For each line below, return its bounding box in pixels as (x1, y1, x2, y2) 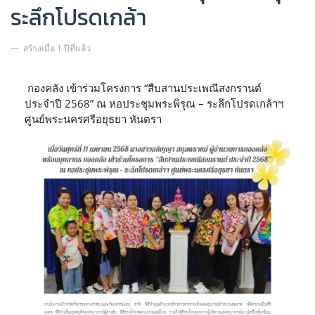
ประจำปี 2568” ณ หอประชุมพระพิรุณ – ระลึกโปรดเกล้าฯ (25, 96, 283, 110)
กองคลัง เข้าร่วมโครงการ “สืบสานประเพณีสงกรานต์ (25, 80, 262, 95)
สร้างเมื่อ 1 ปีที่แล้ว (21, 41, 91, 54)
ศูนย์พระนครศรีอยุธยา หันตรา (25, 111, 162, 126)
